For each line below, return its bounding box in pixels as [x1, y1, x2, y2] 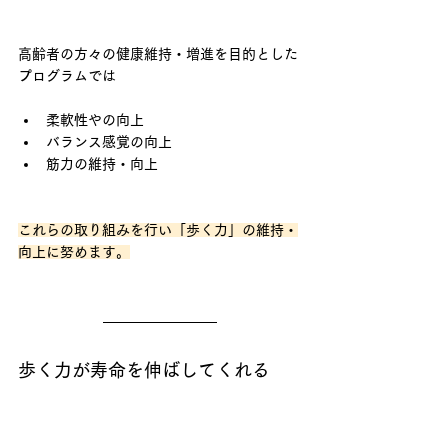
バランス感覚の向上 [46, 135, 172, 150]
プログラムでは [18, 69, 116, 84]
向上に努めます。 [18, 245, 130, 260]
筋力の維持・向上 [46, 157, 158, 172]
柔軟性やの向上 [46, 113, 144, 128]
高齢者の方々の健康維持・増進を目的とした [18, 47, 298, 62]
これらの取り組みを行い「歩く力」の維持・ [18, 223, 298, 238]
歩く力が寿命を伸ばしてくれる [18, 361, 270, 380]
